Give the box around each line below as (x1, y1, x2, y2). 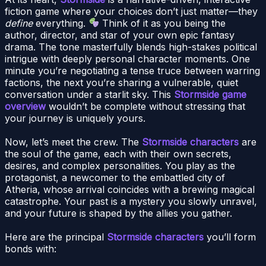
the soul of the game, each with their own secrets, (5, 147, 232, 160)
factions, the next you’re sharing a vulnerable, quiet (5, 76, 238, 88)
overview (5, 100, 46, 112)
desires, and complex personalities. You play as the (5, 159, 235, 172)
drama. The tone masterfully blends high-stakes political (5, 40, 257, 53)
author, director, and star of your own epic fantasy (5, 28, 235, 41)
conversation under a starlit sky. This (5, 88, 174, 100)
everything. (33, 17, 88, 29)
